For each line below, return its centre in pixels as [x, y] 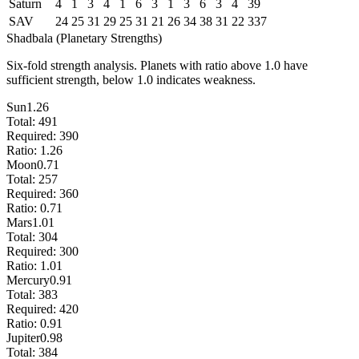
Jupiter [23, 337]
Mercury [28, 280]
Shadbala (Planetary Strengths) [84, 38]
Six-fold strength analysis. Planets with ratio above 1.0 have [157, 65]
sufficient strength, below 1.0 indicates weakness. [131, 79]
